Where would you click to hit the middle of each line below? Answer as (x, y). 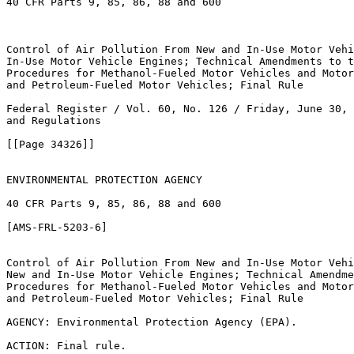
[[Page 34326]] (51, 144)
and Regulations (57, 121)
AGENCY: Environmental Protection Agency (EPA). (152, 322)
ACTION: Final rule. (66, 346)
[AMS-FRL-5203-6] (57, 227)
